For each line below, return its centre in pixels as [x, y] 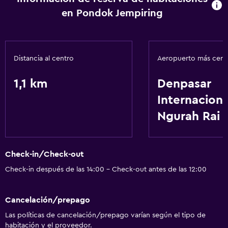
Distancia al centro [44, 59]
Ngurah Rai [189, 117]
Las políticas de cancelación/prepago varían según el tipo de [105, 215]
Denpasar [184, 84]
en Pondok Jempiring [112, 13]
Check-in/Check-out [45, 154]
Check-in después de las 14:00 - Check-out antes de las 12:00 [106, 170]
